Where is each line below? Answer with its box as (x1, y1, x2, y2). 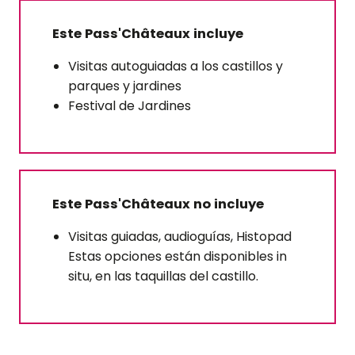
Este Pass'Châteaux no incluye (52, 195, 264, 214)
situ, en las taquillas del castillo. (68, 267, 258, 286)
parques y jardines (68, 77, 181, 96)
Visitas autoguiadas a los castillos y (68, 57, 283, 76)
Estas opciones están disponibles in (68, 247, 287, 266)
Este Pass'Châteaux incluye (52, 25, 243, 44)
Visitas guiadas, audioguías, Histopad (68, 227, 292, 246)
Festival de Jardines (68, 97, 191, 116)
